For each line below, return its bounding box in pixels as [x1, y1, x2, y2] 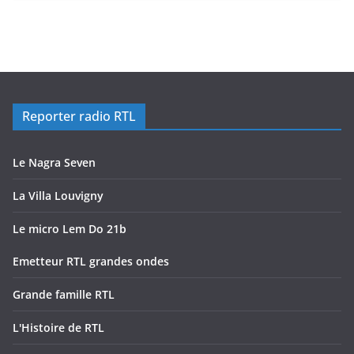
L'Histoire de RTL [13, 320, 104, 336]
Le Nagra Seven [13, 155, 96, 171]
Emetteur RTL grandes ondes [13, 254, 169, 269]
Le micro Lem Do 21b [13, 221, 126, 237]
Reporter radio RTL [22, 107, 136, 126]
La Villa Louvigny [13, 188, 104, 204]
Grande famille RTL [13, 287, 115, 303]
